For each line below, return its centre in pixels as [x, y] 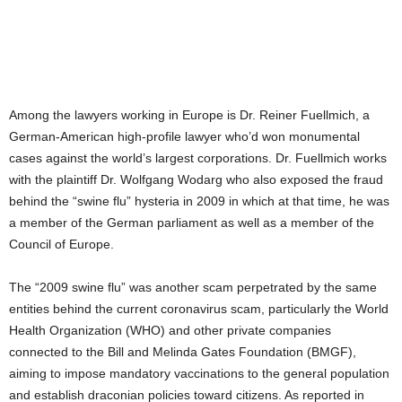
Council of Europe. [61, 244]
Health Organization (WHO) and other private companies [170, 330]
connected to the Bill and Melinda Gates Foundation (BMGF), [183, 351]
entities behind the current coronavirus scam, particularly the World [199, 308]
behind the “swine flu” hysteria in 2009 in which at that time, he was [199, 201]
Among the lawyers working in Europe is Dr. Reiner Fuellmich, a [189, 114]
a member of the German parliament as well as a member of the [192, 222]
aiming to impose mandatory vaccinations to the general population [199, 373]
